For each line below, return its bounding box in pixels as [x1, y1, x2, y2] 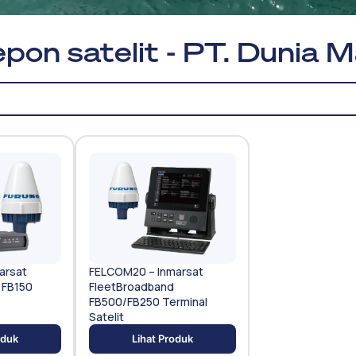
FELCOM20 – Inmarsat [88, 263, 203, 279]
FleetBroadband [88, 278, 174, 294]
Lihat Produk [131, 331, 193, 345]
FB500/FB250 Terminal [88, 293, 207, 309]
